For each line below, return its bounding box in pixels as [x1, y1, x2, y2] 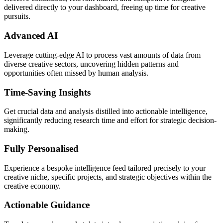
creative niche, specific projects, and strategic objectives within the [4, 172, 212, 181]
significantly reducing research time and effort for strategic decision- [4, 116, 217, 125]
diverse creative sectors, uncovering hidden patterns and [4, 59, 179, 68]
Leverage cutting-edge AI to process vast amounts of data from [4, 50, 201, 59]
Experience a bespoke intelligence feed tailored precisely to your [4, 163, 206, 172]
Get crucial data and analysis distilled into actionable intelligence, [4, 107, 208, 116]
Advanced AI [4, 30, 58, 41]
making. [4, 125, 29, 134]
